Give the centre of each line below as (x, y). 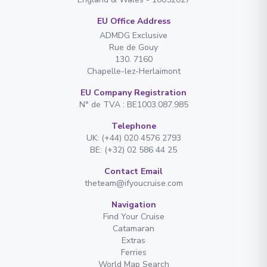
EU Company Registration (133, 92)
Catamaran (133, 228)
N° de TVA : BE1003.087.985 (133, 104)
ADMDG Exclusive (133, 35)
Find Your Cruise (133, 216)
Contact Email (133, 171)
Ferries (133, 252)
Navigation (133, 204)
